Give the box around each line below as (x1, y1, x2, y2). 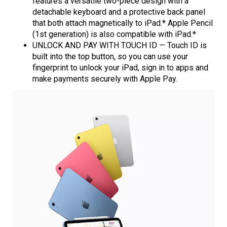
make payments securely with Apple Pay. (32, 74, 177, 84)
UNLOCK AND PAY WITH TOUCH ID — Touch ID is (32, 41, 207, 51)
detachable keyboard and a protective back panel (32, 7, 205, 17)
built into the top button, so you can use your (32, 52, 188, 62)
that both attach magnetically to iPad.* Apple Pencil (32, 18, 213, 28)
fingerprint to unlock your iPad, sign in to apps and (32, 63, 208, 73)
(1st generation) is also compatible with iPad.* (32, 29, 196, 40)
